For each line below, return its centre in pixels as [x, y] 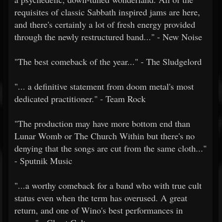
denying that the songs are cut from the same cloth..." [111, 148]
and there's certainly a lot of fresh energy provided [105, 24]
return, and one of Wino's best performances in [99, 210]
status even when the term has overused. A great [101, 198]
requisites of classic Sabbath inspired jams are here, [107, 12]
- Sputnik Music [43, 161]
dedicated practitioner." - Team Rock [80, 99]
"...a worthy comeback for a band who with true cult [108, 185]
